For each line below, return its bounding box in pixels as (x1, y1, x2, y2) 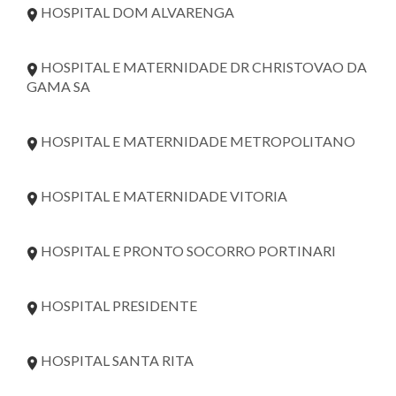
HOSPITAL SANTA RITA (38, 351, 194, 369)
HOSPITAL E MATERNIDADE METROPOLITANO (38, 132, 355, 149)
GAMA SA (27, 77, 90, 95)
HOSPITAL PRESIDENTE (38, 296, 197, 314)
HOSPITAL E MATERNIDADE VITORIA (38, 187, 287, 204)
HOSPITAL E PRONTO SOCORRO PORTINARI (38, 241, 336, 259)
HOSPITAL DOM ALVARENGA (38, 3, 234, 20)
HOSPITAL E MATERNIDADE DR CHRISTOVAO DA (38, 57, 367, 75)
